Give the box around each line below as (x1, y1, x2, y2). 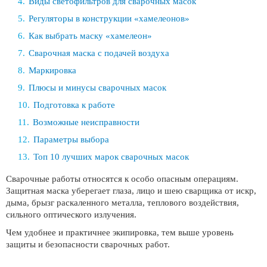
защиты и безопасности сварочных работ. (6, 240, 170, 249)
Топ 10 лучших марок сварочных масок (33, 152, 189, 162)
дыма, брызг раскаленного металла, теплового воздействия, (6, 198, 239, 207)
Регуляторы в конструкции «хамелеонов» (29, 14, 190, 23)
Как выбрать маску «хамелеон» (29, 31, 152, 41)
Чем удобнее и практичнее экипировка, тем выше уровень (6, 228, 234, 237)
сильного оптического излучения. (6, 210, 136, 219)
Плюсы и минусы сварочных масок (29, 83, 166, 92)
